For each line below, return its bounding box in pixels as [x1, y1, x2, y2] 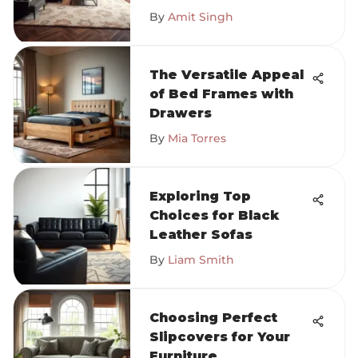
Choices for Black [149, 208, 279, 223]
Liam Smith [168, 253, 234, 267]
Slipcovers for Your [149, 329, 290, 344]
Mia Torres [168, 131, 226, 145]
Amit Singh [168, 10, 233, 24]
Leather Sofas [149, 227, 253, 242]
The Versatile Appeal [149, 67, 304, 82]
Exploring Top [149, 189, 251, 204]
